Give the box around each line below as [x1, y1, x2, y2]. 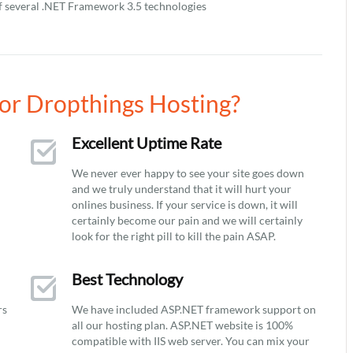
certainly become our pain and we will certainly [72, 214, 303, 227]
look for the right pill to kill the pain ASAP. [72, 229, 276, 243]
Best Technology [72, 269, 183, 288]
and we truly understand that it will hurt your [72, 182, 292, 195]
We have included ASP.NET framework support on [72, 303, 316, 316]
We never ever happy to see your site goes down [72, 166, 304, 180]
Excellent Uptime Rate [72, 133, 221, 152]
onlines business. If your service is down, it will [72, 198, 298, 211]
